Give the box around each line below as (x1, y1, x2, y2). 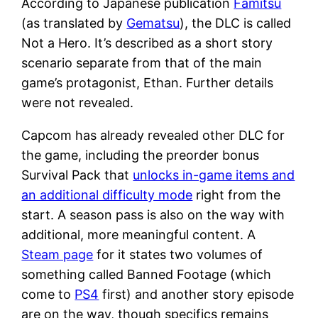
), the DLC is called (180, 15, 292, 31)
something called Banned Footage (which (21, 266, 272, 282)
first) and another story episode (99, 286, 295, 302)
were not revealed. (21, 94, 134, 110)
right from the (192, 187, 281, 202)
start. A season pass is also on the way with (21, 207, 285, 222)
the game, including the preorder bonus (21, 147, 260, 163)
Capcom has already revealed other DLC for (21, 127, 285, 143)
